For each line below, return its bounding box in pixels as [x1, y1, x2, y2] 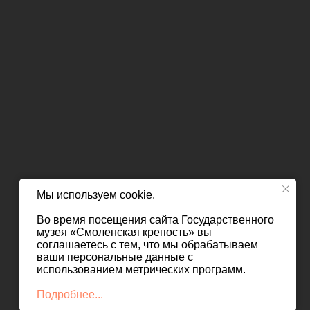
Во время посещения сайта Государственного [37, 214, 274, 226]
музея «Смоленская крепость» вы [37, 226, 212, 238]
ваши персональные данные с [37, 251, 193, 263]
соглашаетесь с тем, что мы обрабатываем [37, 239, 258, 250]
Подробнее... [37, 289, 103, 300]
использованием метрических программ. [37, 264, 246, 275]
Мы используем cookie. [37, 189, 155, 201]
